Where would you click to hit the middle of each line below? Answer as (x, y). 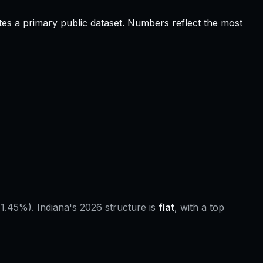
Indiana (53, 208)
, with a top (199, 208)
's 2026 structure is (114, 208)
